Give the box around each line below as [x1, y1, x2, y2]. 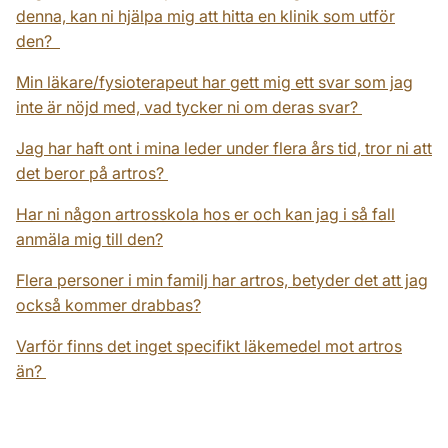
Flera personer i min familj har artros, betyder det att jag [16, 270, 428, 290]
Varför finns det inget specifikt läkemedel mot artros [16, 336, 402, 356]
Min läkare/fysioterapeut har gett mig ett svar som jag [16, 72, 413, 92]
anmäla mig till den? [16, 229, 163, 249]
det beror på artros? [16, 163, 164, 183]
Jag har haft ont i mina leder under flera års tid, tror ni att [16, 138, 432, 158]
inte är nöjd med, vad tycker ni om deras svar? [16, 97, 358, 117]
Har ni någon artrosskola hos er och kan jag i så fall [16, 204, 395, 224]
